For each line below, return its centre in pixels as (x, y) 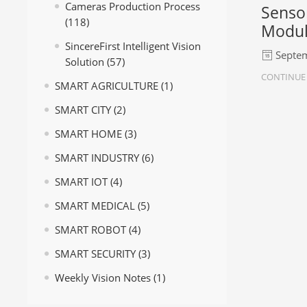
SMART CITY (83, 110)
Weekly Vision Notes (103, 278)
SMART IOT (81, 182)
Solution (85, 62)
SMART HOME (88, 134)
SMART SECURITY (95, 254)
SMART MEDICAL (95, 206)
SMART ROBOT (90, 230)
